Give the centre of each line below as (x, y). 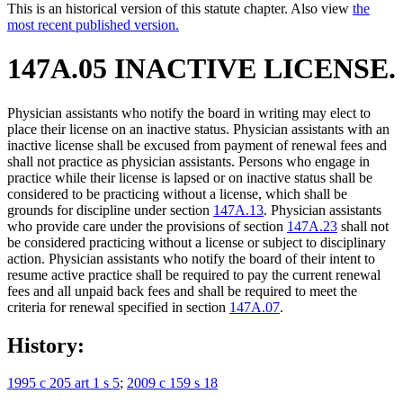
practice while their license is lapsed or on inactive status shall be (190, 177)
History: (46, 345)
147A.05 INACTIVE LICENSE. (201, 69)
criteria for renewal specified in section (118, 307)
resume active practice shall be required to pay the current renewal (194, 274)
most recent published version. (93, 24)
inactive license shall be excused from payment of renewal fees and (197, 145)
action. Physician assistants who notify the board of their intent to (191, 258)
